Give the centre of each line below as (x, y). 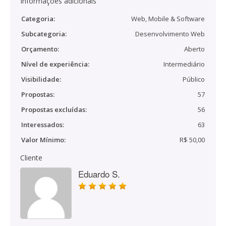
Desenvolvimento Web (170, 34)
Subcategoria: (44, 34)
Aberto (194, 49)
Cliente (31, 158)
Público (194, 79)
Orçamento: (40, 49)
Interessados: (43, 125)
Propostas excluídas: (54, 109)
